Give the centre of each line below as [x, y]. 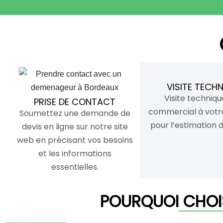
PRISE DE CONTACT [75, 102]
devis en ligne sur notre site [75, 126]
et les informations [75, 153]
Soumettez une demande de [75, 113]
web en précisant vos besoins [75, 140]
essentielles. [75, 167]
